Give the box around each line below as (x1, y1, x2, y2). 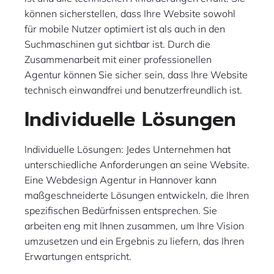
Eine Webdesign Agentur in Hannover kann (24, 174, 217, 187)
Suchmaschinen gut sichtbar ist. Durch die (24, 38, 210, 51)
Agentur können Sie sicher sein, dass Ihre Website (24, 68, 248, 81)
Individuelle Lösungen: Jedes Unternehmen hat (24, 143, 231, 156)
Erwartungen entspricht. (24, 250, 131, 263)
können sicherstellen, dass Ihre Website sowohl (24, 7, 235, 20)
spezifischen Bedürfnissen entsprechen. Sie (24, 204, 217, 217)
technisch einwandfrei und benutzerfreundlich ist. (24, 84, 242, 97)
